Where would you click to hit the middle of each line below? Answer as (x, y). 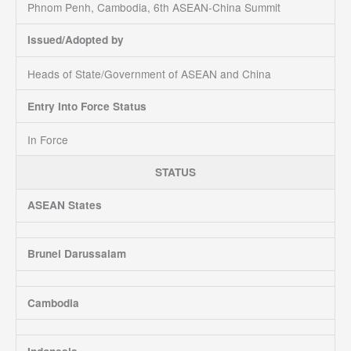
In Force (47, 139)
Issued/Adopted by (75, 40)
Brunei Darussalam (76, 254)
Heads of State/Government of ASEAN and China (149, 73)
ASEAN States (64, 205)
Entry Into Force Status (87, 106)
